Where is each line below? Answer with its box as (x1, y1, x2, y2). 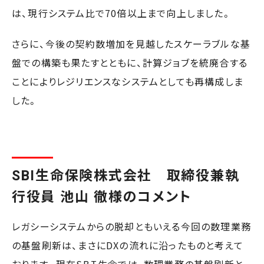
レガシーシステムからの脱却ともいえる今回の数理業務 (12, 219, 252, 234)
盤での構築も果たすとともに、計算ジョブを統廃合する (12, 55, 247, 70)
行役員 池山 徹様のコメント (12, 187, 192, 208)
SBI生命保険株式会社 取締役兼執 (12, 166, 240, 187)
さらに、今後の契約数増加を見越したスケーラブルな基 (12, 37, 250, 51)
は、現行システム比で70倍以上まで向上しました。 (12, 6, 232, 21)
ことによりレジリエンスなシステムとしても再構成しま (12, 74, 244, 89)
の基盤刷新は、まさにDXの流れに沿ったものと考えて (12, 238, 243, 253)
